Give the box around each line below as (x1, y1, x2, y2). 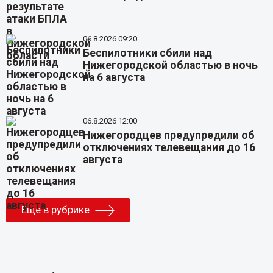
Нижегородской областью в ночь (83, 58, 258, 71)
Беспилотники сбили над (83, 46, 213, 59)
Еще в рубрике (21, 204, 90, 216)
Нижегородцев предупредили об (83, 129, 255, 141)
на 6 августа (83, 71, 146, 83)
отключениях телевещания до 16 (83, 141, 256, 154)
